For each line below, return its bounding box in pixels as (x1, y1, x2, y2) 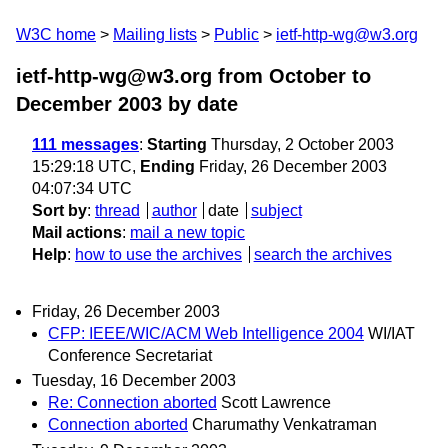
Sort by (32, 202, 87, 219)
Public (214, 26, 259, 43)
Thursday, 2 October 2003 (207, 136, 394, 153)
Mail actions (32, 224, 122, 241)
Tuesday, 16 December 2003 (32, 372, 236, 390)
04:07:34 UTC (32, 180, 132, 197)
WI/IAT (368, 325, 415, 343)
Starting (147, 136, 207, 153)
